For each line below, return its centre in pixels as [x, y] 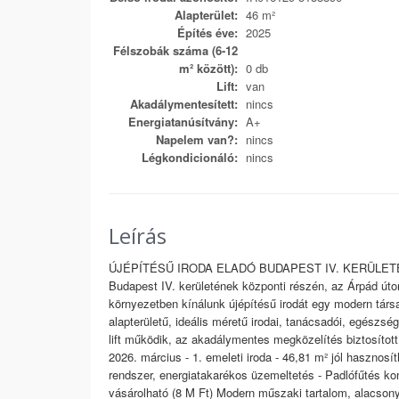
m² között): [208, 68]
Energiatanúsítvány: [183, 122]
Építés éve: [208, 33]
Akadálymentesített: [184, 104]
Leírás [138, 236]
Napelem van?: [197, 139]
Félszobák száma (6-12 [175, 50]
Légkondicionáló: [190, 157]
